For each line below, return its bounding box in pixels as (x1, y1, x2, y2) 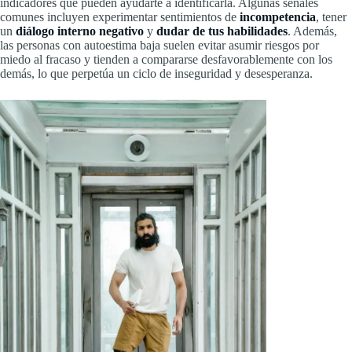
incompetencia (240, 9, 316, 24)
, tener (316, 9, 346, 24)
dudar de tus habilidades (156, 24, 288, 38)
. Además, (288, 24, 337, 38)
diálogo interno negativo (16, 24, 144, 38)
